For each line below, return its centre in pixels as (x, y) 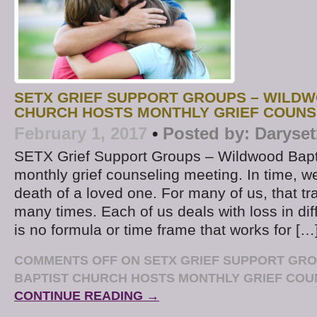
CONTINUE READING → (87, 296)
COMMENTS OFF (66, 260)
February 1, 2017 (81, 134)
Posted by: (206, 134)
